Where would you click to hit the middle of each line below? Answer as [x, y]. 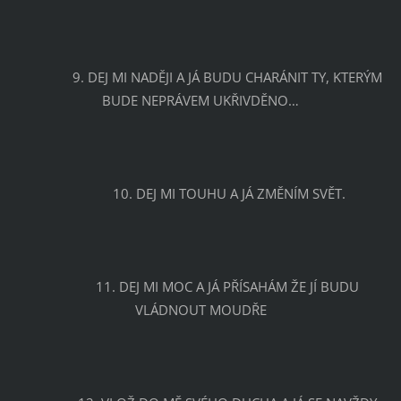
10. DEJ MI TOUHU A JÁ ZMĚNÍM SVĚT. [229, 193]
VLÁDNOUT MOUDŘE [200, 309]
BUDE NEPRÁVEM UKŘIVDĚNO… [200, 100]
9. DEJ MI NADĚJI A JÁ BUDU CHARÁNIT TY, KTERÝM [44, 77]
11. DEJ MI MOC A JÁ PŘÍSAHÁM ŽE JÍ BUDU [67, 286]
